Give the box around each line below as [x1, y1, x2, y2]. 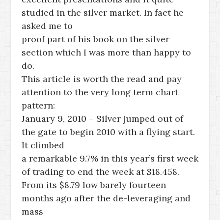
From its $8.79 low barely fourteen [22, 179, 166, 191]
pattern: [22, 100, 55, 111]
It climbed [22, 139, 64, 151]
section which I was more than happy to [22, 47, 191, 58]
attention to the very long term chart [22, 86, 178, 98]
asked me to [22, 20, 73, 31]
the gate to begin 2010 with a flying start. [22, 126, 197, 137]
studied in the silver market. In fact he [22, 7, 184, 18]
